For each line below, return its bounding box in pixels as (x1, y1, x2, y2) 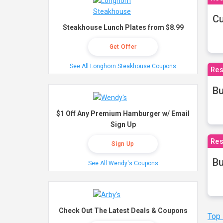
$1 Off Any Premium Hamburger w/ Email (56, 110, 190, 117)
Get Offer (109, 43, 137, 50)
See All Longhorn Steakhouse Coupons (70, 63, 176, 70)
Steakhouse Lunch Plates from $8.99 (62, 23, 184, 31)
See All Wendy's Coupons (88, 160, 158, 167)
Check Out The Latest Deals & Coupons (58, 207, 188, 215)
